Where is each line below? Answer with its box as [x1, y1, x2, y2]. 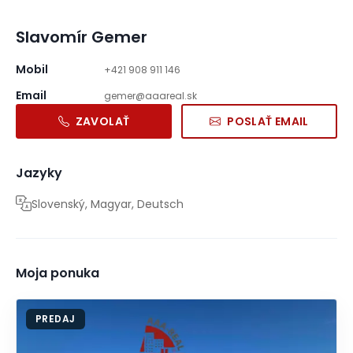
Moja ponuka [16, 264, 99, 282]
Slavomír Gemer [16, 26, 147, 48]
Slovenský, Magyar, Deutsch [32, 196, 184, 212]
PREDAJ [35, 312, 76, 325]
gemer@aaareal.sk [104, 89, 197, 102]
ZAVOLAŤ [75, 113, 130, 129]
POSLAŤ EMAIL [227, 113, 309, 129]
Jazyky [16, 164, 62, 182]
